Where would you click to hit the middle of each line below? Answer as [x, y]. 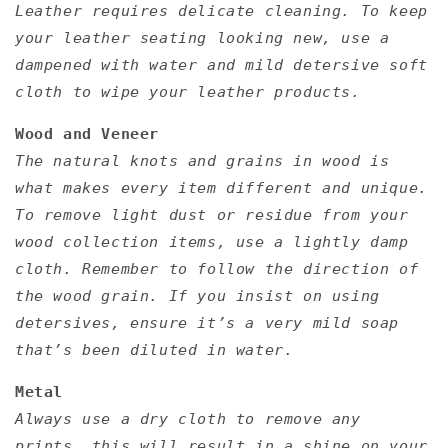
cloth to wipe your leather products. [188, 91]
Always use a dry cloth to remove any [188, 418]
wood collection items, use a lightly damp [212, 241]
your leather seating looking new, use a [202, 37]
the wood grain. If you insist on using [197, 295]
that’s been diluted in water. [154, 349]
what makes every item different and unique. [221, 187]
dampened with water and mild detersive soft [221, 64]
